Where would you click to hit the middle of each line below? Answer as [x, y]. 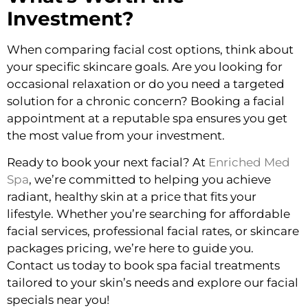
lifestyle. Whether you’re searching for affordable [148, 213]
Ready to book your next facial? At [108, 162]
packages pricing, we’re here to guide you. [130, 248]
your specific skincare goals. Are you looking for [145, 66]
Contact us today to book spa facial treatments [143, 265]
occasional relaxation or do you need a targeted [146, 84]
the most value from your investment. [116, 135]
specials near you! [58, 299]
